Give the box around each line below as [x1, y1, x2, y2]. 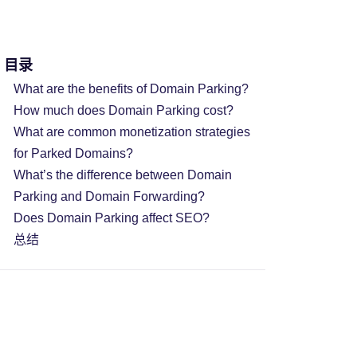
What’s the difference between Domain [13, 167, 232, 182]
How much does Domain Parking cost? [13, 103, 233, 117]
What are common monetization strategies [13, 124, 250, 139]
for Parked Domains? [13, 146, 133, 160]
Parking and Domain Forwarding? [13, 189, 205, 203]
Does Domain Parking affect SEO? [13, 210, 210, 225]
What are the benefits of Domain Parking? [13, 81, 249, 96]
